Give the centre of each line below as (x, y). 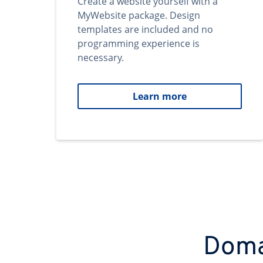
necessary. (101, 58)
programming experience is (139, 43)
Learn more (160, 96)
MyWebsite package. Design (139, 15)
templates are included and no (145, 29)
